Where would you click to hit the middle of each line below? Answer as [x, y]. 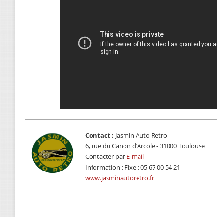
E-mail [135, 157]
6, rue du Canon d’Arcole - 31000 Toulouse [145, 146]
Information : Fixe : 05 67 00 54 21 [133, 167]
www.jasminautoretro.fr [120, 178]
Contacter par [106, 157]
